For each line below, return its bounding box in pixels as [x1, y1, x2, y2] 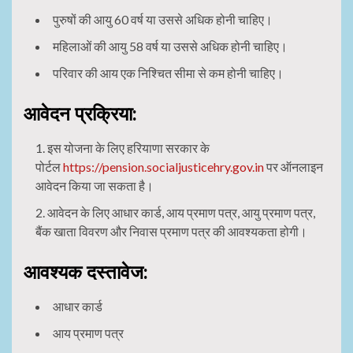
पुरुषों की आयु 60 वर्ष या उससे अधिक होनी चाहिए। [53, 11, 273, 27]
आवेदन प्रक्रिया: [24, 102, 137, 125]
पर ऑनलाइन [264, 158, 323, 174]
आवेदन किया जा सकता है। [35, 177, 154, 193]
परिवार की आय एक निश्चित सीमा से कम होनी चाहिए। [53, 65, 284, 80]
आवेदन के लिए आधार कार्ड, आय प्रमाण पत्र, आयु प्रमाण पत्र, [47, 204, 315, 220]
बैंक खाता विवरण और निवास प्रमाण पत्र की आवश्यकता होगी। [35, 223, 307, 239]
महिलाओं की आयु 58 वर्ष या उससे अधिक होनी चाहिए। [53, 38, 288, 54]
